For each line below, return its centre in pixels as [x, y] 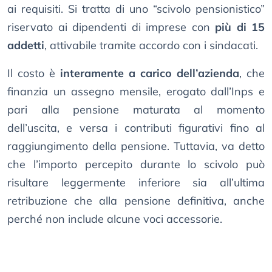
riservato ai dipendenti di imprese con [111, 27]
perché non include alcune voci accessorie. [115, 219]
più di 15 [240, 27]
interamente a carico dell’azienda [150, 73]
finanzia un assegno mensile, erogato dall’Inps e [136, 91]
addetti [26, 45]
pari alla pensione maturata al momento [136, 109]
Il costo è [34, 73]
